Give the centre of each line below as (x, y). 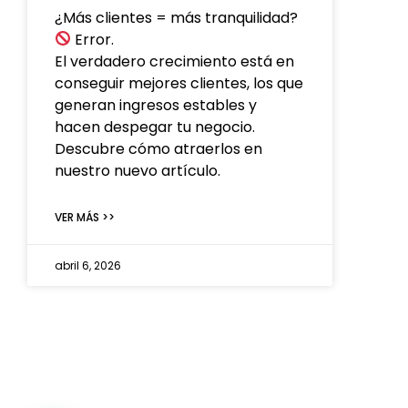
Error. (93, 39)
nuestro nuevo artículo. (138, 170)
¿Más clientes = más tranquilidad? (176, 17)
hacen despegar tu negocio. (155, 127)
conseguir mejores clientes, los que (179, 83)
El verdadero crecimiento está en (174, 61)
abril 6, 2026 (88, 265)
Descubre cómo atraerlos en (158, 148)
